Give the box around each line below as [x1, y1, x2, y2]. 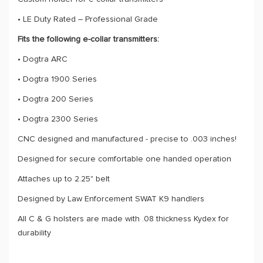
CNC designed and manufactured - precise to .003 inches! [18, 135, 237, 143]
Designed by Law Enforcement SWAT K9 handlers [18, 195, 204, 203]
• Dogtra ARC [18, 55, 68, 63]
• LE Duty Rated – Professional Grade [18, 15, 158, 23]
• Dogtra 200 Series [18, 95, 93, 103]
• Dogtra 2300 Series [18, 115, 98, 123]
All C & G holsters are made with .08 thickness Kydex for [18, 215, 229, 223]
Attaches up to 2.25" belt [18, 175, 110, 183]
